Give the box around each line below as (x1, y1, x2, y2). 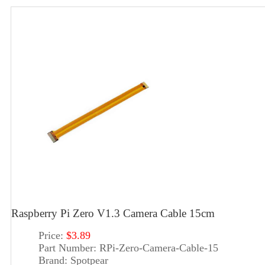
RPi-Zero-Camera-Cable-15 (99, 242, 218, 254)
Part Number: (38, 242, 96, 254)
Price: (38, 230, 63, 242)
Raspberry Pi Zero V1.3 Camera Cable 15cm (11, 206, 215, 219)
